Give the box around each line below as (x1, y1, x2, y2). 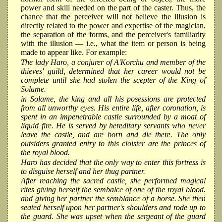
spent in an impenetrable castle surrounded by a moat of (21, 112, 206, 121)
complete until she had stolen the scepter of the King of (21, 75, 206, 84)
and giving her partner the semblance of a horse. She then (21, 194, 206, 203)
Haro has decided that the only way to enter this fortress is (21, 158, 206, 166)
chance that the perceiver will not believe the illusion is (21, 12, 206, 21)
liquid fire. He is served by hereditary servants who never (21, 121, 206, 130)
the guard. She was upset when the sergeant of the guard (21, 212, 206, 221)
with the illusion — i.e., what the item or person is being (21, 39, 206, 48)
